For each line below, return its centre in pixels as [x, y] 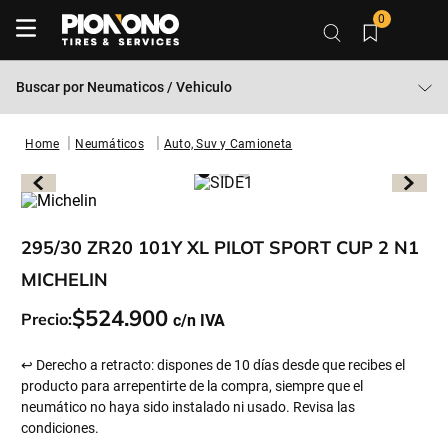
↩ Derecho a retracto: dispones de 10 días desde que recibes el [213, 365]
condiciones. [60, 428]
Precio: [47, 318]
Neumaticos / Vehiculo [159, 87]
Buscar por [51, 87]
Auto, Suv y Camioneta [228, 144]
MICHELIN [65, 279]
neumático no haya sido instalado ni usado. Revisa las [188, 407]
